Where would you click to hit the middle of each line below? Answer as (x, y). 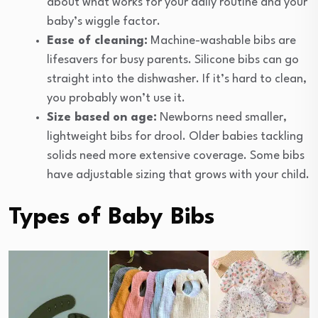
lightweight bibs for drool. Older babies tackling (175, 137)
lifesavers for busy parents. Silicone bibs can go (173, 60)
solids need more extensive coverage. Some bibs (176, 156)
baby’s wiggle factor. (104, 22)
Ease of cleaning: (97, 41)
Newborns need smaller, (222, 118)
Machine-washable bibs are (222, 41)
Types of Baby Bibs (112, 218)
